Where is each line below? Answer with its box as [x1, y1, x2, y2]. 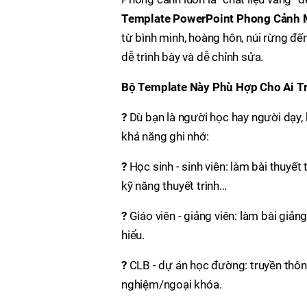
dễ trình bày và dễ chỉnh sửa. [121, 50, 264, 64]
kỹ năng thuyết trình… [121, 179, 227, 193]
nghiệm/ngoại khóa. [121, 278, 222, 291]
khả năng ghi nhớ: [121, 130, 209, 143]
